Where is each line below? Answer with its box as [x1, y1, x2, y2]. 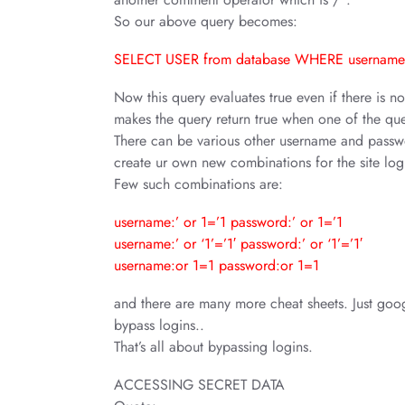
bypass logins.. [114, 315, 204, 335]
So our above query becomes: [114, 11, 297, 32]
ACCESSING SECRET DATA [114, 374, 285, 395]
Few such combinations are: [114, 174, 283, 194]
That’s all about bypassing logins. [114, 336, 313, 357]
